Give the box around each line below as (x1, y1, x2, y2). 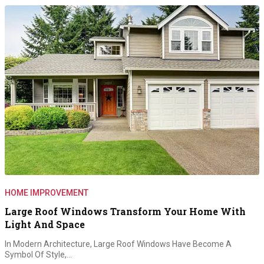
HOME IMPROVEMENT (5, 187, 88, 197)
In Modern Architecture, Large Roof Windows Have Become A (5, 239, 232, 249)
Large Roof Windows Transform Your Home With (5, 204, 246, 217)
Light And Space (5, 217, 85, 230)
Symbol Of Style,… (5, 249, 72, 259)
